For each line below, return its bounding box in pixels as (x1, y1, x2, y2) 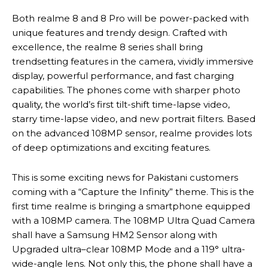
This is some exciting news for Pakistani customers (12, 172, 238, 184)
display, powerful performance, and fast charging (12, 70, 234, 82)
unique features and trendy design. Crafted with (12, 27, 227, 39)
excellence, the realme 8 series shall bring (12, 41, 203, 53)
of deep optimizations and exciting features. (12, 142, 211, 154)
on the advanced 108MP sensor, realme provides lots (12, 127, 252, 139)
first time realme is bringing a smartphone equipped (12, 200, 250, 212)
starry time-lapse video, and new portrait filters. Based (12, 113, 255, 125)
